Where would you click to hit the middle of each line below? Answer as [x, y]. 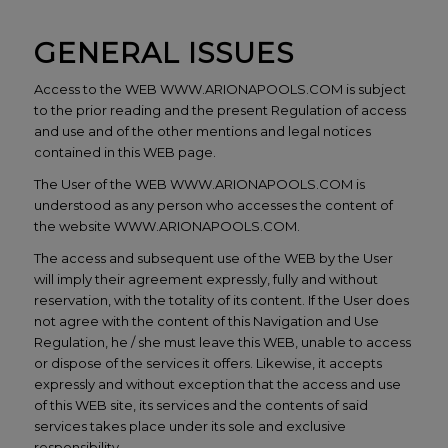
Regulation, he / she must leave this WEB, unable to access [222, 342]
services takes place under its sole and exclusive [189, 426]
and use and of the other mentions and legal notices [202, 131]
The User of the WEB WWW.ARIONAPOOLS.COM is [199, 184]
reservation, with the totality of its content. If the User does [221, 300]
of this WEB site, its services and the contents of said [200, 405]
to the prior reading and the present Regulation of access [219, 110]
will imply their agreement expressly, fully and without [205, 279]
